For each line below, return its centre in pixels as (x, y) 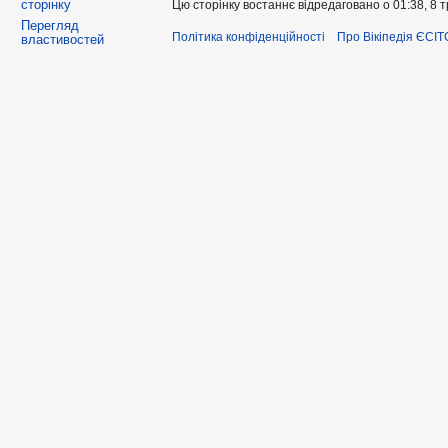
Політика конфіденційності (248, 37)
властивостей (63, 39)
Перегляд (50, 25)
